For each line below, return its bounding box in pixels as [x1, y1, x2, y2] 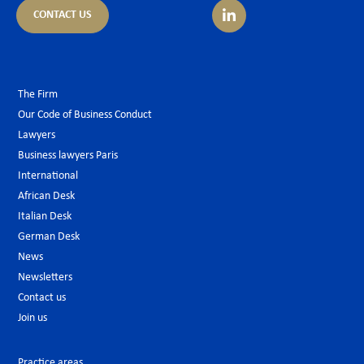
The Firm [18, 89, 58, 102]
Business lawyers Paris [18, 149, 118, 162]
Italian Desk [18, 210, 71, 223]
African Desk [18, 190, 75, 203]
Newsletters [18, 271, 72, 284]
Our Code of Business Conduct [18, 109, 152, 122]
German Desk [18, 231, 80, 244]
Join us [18, 312, 47, 325]
